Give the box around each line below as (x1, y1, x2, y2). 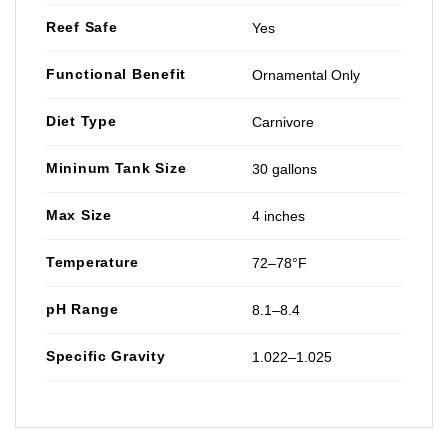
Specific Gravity (46, 347, 166, 364)
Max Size (46, 206, 112, 223)
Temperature (46, 253, 139, 270)
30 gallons (252, 160, 318, 177)
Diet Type (46, 112, 117, 129)
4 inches (252, 207, 306, 224)
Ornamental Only (252, 66, 361, 83)
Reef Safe (46, 18, 118, 35)
